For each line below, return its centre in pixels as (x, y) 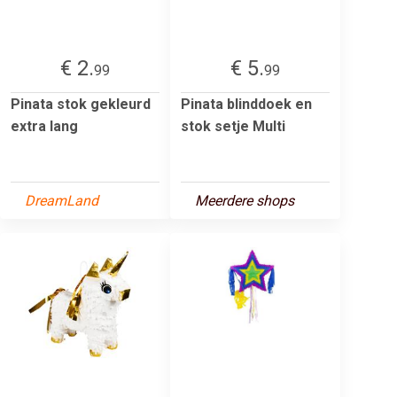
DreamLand (62, 200)
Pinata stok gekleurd (81, 104)
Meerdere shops (245, 200)
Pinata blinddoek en (246, 104)
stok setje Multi (233, 126)
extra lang (44, 126)
